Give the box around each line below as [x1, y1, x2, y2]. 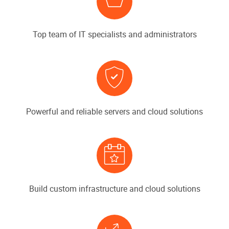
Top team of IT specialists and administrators [32, 30, 197, 40]
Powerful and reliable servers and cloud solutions [26, 107, 203, 117]
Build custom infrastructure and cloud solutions [29, 184, 200, 194]
